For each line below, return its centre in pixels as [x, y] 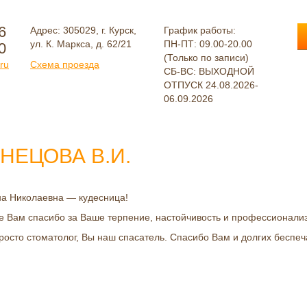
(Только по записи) [206, 58]
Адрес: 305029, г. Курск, [83, 30]
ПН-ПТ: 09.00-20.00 [208, 44]
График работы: [200, 30]
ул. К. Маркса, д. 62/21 [81, 44]
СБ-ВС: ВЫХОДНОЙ [209, 71]
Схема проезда [65, 64]
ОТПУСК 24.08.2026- [211, 85]
